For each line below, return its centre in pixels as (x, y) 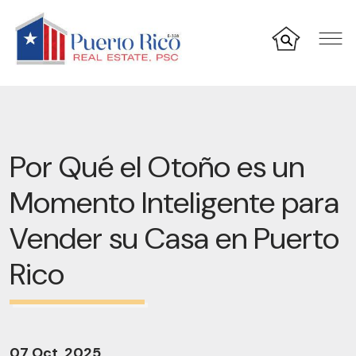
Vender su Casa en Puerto (174, 238)
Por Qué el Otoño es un (157, 167)
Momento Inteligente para (174, 203)
